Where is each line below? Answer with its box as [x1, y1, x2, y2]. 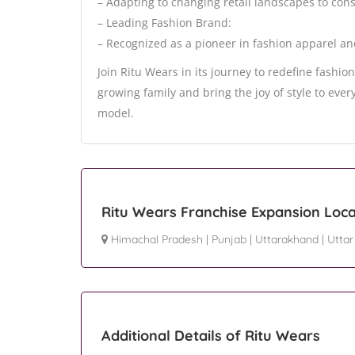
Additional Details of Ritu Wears [101, 326, 320, 345]
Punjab [212, 232, 246, 247]
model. [97, 105, 134, 121]
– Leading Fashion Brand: [97, 15, 231, 31]
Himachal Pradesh [111, 232, 203, 247]
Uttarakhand [255, 232, 319, 247]
